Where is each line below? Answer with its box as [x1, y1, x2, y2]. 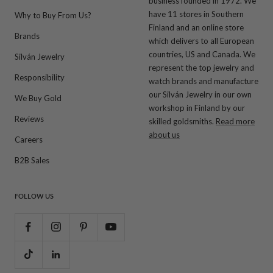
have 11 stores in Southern [149, 9, 244, 19]
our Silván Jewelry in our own [149, 89, 252, 99]
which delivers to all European [149, 35, 254, 46]
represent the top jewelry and [149, 62, 254, 73]
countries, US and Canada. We [149, 49, 255, 59]
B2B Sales [15, 155, 49, 165]
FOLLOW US [15, 191, 54, 200]
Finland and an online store [149, 22, 244, 32]
